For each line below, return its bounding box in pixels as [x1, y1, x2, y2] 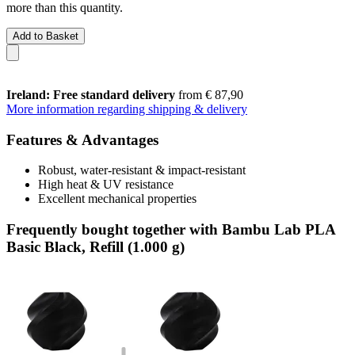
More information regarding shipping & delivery [6, 101, 247, 116]
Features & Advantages [6, 131, 158, 148]
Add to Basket [13, 29, 78, 42]
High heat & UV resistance [38, 177, 174, 192]
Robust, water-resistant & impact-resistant [38, 163, 246, 177]
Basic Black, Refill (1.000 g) [6, 238, 185, 255]
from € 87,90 [175, 87, 243, 101]
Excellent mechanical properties [38, 192, 197, 206]
